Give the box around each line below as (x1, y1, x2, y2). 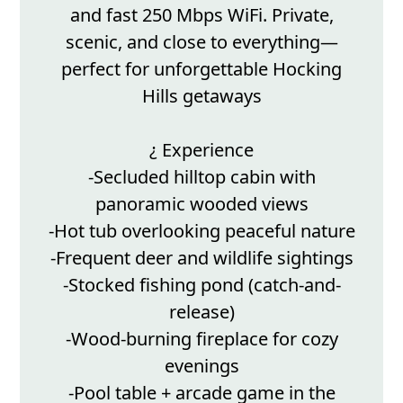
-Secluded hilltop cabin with (87, 165, 316, 190)
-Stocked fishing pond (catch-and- (62, 273, 341, 298)
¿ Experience (149, 138, 254, 163)
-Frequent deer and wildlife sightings (49, 246, 354, 271)
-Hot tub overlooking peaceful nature (48, 219, 355, 244)
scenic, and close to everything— (65, 30, 338, 55)
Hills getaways (141, 84, 262, 109)
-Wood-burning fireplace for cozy (65, 327, 338, 352)
